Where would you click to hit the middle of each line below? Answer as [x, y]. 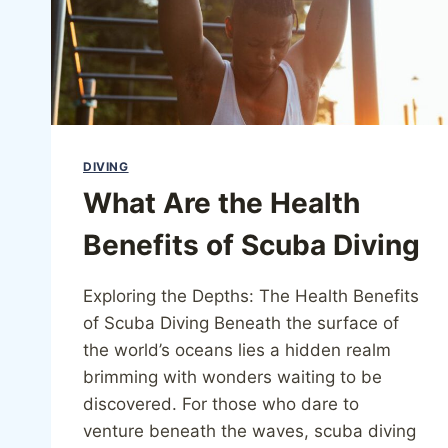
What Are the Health [221, 202]
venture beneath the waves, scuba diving [249, 430]
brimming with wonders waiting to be [232, 376]
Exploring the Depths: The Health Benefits [251, 295]
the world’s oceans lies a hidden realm [237, 349]
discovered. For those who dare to [221, 403]
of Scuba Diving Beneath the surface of [241, 322]
